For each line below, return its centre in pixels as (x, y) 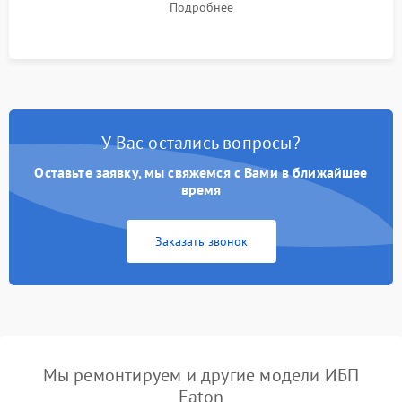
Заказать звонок (201, 241)
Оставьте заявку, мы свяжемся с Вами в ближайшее (201, 172)
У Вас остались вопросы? (201, 142)
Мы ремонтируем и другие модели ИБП (201, 375)
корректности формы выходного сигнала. (201, 15)
